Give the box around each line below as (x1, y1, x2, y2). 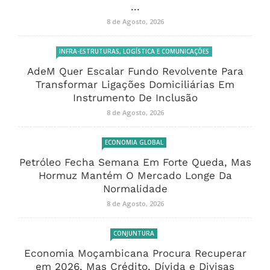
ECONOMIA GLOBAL (104, 137, 163, 146)
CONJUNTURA (113, 228, 154, 237)
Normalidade (102, 182, 168, 195)
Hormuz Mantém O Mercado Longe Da (38, 169, 232, 181)
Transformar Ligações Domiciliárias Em (36, 78, 234, 90)
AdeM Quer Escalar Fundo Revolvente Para (27, 64, 243, 77)
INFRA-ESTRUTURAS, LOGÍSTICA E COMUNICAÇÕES (58, 46, 209, 55)
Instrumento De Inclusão (72, 91, 198, 104)
